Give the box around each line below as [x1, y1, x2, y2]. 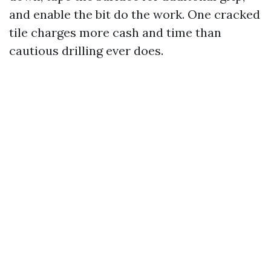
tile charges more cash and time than [9, 25, 221, 40]
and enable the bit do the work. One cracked [9, 7, 260, 22]
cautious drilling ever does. [9, 43, 163, 58]
